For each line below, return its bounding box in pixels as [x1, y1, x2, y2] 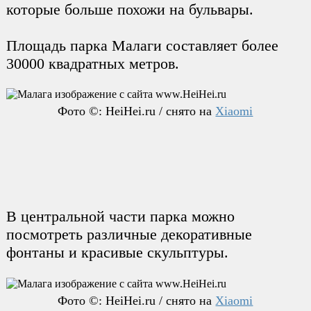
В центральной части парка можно [6, 208, 235, 226]
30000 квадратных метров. [6, 55, 179, 73]
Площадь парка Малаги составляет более [6, 37, 278, 55]
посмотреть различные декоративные [6, 226, 252, 244]
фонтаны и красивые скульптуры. [6, 244, 228, 262]
